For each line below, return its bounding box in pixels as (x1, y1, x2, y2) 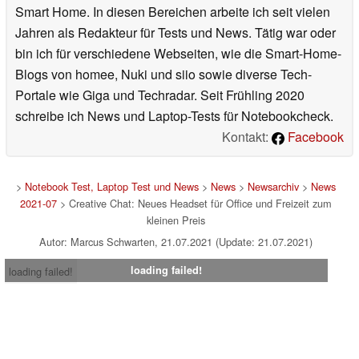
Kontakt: (222, 127, 272, 147)
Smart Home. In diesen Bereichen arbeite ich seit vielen (15, 2, 330, 22)
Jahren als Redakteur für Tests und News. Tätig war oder (15, 23, 336, 42)
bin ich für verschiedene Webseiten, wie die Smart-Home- (15, 44, 341, 63)
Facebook (284, 127, 344, 147)
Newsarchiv (247, 179, 299, 195)
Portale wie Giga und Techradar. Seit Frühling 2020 (15, 86, 305, 105)
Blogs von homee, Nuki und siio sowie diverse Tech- (15, 65, 312, 84)
